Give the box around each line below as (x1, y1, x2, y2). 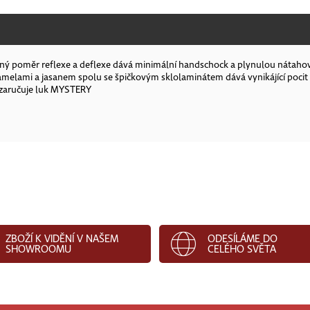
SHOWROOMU (5, 241, 71, 256)
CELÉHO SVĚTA (207, 241, 276, 256)
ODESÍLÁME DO (207, 231, 277, 246)
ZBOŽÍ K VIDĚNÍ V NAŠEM (5, 231, 118, 246)
